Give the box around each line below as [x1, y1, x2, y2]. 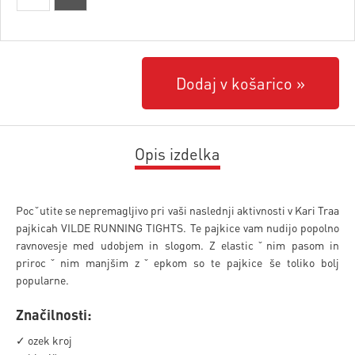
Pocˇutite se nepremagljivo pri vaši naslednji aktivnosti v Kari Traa [16, 203, 339, 217]
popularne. [16, 273, 69, 287]
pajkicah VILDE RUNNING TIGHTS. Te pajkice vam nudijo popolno [16, 220, 339, 235]
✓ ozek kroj [16, 333, 72, 347]
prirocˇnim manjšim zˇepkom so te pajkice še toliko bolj [16, 255, 339, 269]
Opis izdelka [135, 143, 220, 164]
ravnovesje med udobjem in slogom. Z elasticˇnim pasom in [16, 238, 339, 252]
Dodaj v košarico [176, 73, 293, 94]
